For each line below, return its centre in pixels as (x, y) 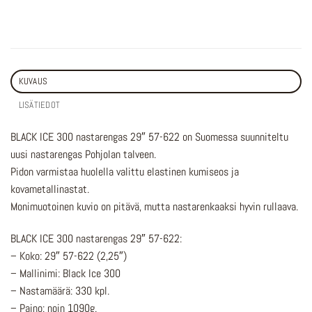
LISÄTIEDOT (39, 105)
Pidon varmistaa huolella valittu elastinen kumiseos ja (125, 172)
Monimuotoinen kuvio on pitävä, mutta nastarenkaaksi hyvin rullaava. (154, 207)
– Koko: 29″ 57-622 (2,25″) (69, 256)
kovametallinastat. (50, 189)
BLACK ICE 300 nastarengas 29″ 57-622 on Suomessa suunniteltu (149, 137)
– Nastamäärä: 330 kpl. (60, 290)
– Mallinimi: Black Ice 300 (65, 273)
